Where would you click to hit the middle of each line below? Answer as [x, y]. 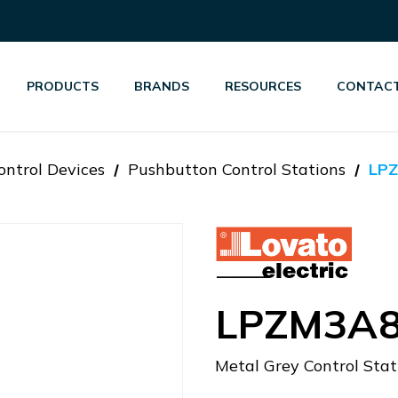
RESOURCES [263, 86]
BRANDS [162, 86]
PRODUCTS [63, 86]
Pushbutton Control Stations [237, 169]
